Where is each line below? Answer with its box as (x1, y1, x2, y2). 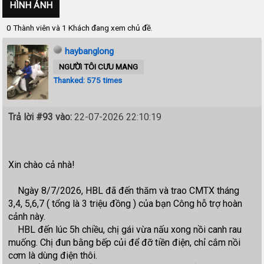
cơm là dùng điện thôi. (8, 249, 98, 261)
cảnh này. (8, 210, 46, 222)
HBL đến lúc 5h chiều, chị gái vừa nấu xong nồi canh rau (8, 223, 242, 235)
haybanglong (65, 45, 114, 57)
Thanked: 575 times (53, 75, 123, 85)
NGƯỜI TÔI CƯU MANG (59, 61, 138, 71)
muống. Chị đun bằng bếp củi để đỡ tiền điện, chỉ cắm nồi (8, 236, 241, 248)
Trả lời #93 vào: (8, 111, 72, 123)
